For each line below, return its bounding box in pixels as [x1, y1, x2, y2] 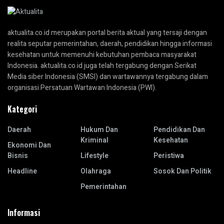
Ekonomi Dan [7, 140, 51, 151]
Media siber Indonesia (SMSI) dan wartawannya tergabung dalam [7, 71, 208, 82]
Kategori [7, 103, 37, 115]
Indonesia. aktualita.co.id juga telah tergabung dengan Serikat [7, 60, 196, 71]
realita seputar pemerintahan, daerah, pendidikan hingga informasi [7, 38, 212, 49]
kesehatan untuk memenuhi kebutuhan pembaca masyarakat [7, 49, 196, 60]
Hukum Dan [80, 124, 118, 135]
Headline [7, 166, 37, 177]
